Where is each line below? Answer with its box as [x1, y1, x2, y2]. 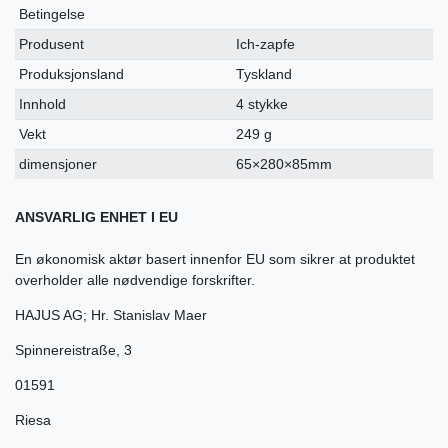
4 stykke [236, 95, 289, 112]
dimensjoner [19, 155, 98, 172]
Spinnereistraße [15, 341, 116, 358]
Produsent [19, 35, 85, 52]
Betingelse [19, 5, 86, 22]
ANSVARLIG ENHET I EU [15, 208, 178, 225]
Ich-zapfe [236, 35, 296, 52]
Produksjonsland [19, 65, 125, 82]
